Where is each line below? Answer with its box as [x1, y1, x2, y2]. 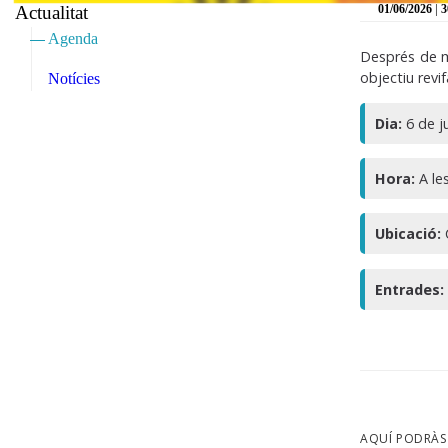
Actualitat [15, 2, 88, 23]
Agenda [48, 30, 98, 47]
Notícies [48, 70, 100, 87]
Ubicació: [375, 224, 442, 244]
